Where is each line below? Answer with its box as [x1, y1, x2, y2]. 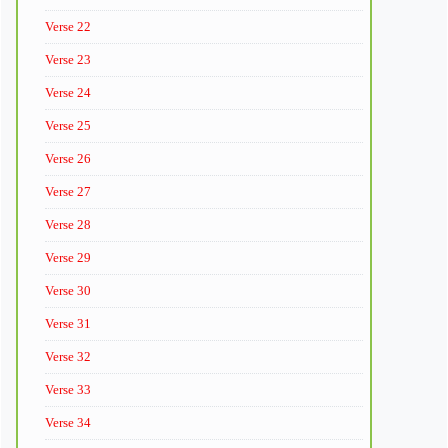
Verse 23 [45, 51, 91, 67]
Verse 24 [45, 84, 91, 100]
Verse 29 [45, 249, 91, 265]
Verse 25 [45, 117, 91, 133]
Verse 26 [45, 150, 91, 166]
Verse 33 [45, 381, 91, 397]
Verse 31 [45, 315, 91, 331]
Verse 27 [45, 183, 91, 199]
